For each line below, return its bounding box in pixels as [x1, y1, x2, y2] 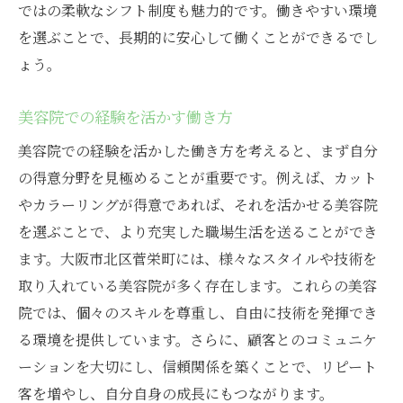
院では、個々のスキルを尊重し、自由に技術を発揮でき [18, 302, 378, 324]
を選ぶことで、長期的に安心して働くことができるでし [18, 27, 378, 49]
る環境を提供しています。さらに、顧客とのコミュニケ [18, 329, 377, 351]
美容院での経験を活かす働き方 [18, 105, 232, 129]
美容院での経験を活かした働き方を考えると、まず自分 [18, 140, 378, 162]
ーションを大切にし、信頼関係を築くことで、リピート [18, 356, 377, 378]
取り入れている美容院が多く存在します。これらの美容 [18, 275, 377, 297]
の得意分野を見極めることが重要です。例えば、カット [18, 167, 377, 189]
